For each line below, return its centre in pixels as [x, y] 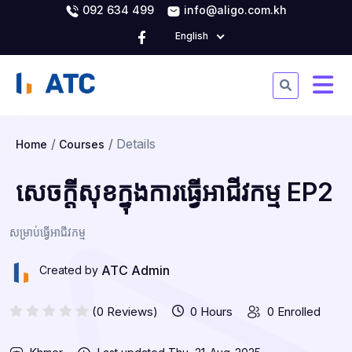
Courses [82, 144]
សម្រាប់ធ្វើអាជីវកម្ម [48, 232]
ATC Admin [136, 270]
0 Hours [211, 312]
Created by [69, 270]
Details [136, 144]
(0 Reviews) [125, 312]
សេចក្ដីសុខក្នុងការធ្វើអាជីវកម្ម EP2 [174, 192]
